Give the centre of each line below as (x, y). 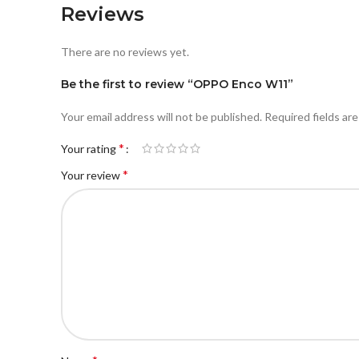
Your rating (90, 149)
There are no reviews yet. (125, 52)
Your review (92, 175)
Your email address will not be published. (161, 117)
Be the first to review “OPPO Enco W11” (177, 84)
